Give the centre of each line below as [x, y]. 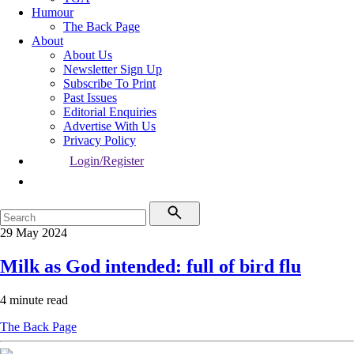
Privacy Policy [100, 140]
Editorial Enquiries [110, 112]
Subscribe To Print [109, 83]
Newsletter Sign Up [113, 69]
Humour [53, 12]
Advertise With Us [109, 126]
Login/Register [107, 161]
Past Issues [90, 98]
